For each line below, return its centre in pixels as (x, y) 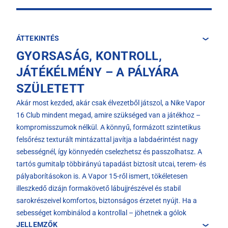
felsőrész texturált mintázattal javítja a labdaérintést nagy (107, 140)
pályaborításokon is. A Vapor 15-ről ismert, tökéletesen (102, 176)
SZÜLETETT (51, 89)
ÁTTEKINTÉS (38, 38)
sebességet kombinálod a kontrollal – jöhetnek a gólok (101, 213)
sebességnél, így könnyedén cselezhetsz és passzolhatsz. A (109, 152)
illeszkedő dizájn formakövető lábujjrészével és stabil (98, 189)
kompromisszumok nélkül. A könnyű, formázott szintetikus (108, 127)
